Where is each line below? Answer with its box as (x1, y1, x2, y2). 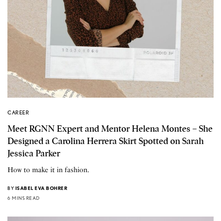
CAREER (7, 109, 30, 116)
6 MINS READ (7, 194, 40, 201)
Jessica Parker (7, 147, 60, 159)
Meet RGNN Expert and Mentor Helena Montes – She (7, 123, 213, 134)
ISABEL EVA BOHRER (15, 184, 67, 191)
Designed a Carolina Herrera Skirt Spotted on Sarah (7, 135, 204, 147)
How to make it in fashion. (7, 165, 90, 174)
